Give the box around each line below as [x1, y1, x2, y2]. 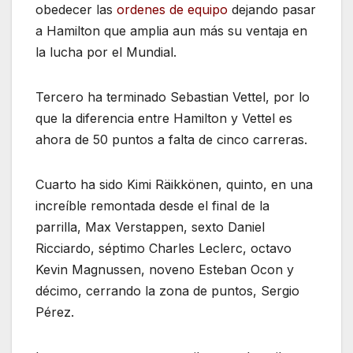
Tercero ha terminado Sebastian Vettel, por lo [35, 89, 310, 106]
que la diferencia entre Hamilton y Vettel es [35, 110, 292, 127]
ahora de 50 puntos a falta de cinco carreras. [35, 132, 307, 148]
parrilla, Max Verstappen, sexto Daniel [35, 219, 265, 236]
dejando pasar [228, 2, 316, 18]
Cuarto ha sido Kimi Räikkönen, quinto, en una [35, 176, 313, 193]
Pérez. [35, 304, 74, 321]
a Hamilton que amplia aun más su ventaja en [35, 23, 307, 39]
